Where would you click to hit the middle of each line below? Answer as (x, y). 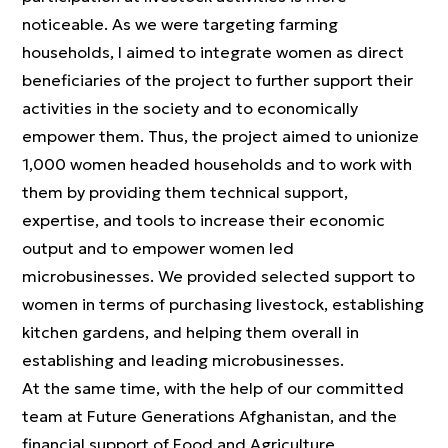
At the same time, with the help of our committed (213, 388)
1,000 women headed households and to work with (217, 164)
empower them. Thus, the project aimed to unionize (220, 136)
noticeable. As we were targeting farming (180, 24)
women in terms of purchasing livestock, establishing (223, 304)
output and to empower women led (158, 248)
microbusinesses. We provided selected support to (218, 276)
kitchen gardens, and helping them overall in (190, 332)
